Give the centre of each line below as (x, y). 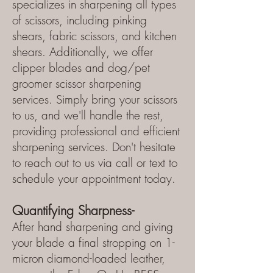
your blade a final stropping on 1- (94, 243)
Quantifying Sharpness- (73, 211)
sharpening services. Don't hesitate (94, 147)
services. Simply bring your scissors (95, 99)
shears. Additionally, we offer (83, 52)
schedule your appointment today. (94, 179)
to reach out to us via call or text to (95, 163)
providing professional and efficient (96, 131)
